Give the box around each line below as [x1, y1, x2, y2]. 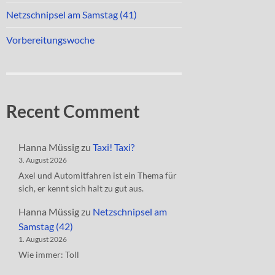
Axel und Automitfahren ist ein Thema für [18, 169, 177, 180]
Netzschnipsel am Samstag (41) [6, 8, 137, 20]
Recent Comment [6, 100, 140, 122]
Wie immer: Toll [18, 249, 79, 260]
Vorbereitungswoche [6, 33, 95, 45]
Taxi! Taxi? [93, 141, 134, 153]
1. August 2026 [18, 234, 67, 244]
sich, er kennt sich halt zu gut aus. [18, 182, 144, 193]
